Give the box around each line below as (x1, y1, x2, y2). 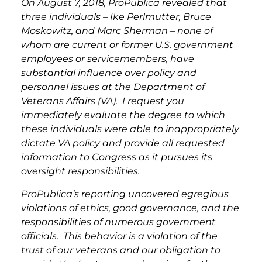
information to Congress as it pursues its (21, 151, 212, 163)
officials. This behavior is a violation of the (21, 230, 218, 242)
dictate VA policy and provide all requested (21, 137, 225, 149)
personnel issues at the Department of (21, 81, 205, 93)
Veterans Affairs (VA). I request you (21, 95, 184, 107)
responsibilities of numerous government (21, 216, 216, 227)
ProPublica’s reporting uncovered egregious (21, 188, 229, 199)
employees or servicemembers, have (21, 53, 194, 65)
